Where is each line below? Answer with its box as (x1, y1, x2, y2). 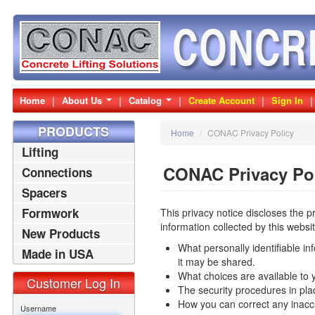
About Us (61, 94, 105, 107)
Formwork (21, 205, 79, 221)
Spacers (21, 184, 67, 201)
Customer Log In (27, 274, 120, 292)
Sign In (271, 94, 303, 107)
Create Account (188, 94, 255, 107)
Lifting (21, 143, 58, 160)
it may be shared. (177, 255, 255, 269)
